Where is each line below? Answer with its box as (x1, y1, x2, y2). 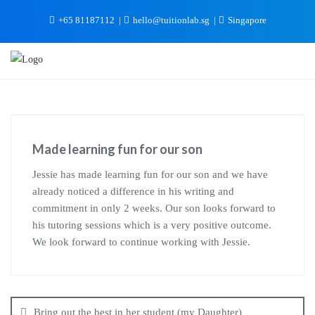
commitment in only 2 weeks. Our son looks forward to (32, 202, 276, 214)
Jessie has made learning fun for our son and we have (32, 169, 268, 180)
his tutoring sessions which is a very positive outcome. (32, 219, 271, 231)
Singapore (225, 15, 266, 25)
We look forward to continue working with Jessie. (32, 236, 250, 247)
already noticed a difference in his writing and (32, 186, 234, 197)
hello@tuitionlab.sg (130, 15, 212, 25)
